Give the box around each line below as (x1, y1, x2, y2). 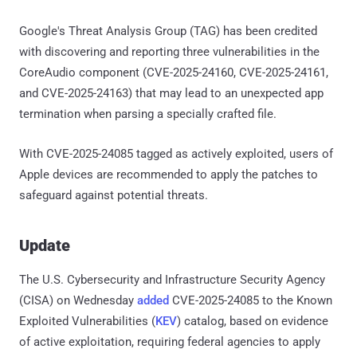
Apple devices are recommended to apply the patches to (19, 167, 318, 182)
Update (19, 235, 70, 255)
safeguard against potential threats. (19, 187, 208, 202)
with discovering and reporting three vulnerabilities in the (19, 44, 320, 59)
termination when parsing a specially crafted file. (19, 106, 277, 121)
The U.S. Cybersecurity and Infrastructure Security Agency (19, 272, 325, 287)
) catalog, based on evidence (177, 313, 328, 328)
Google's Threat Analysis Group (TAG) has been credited (19, 23, 317, 38)
